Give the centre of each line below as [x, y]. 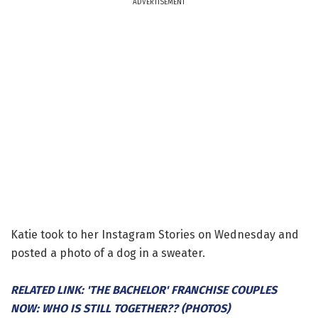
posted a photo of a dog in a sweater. [108, 253]
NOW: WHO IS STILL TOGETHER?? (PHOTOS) [120, 308]
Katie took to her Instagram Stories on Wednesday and [155, 234]
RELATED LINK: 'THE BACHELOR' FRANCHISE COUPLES [144, 290]
